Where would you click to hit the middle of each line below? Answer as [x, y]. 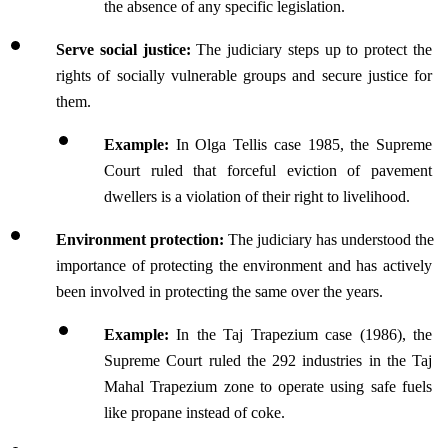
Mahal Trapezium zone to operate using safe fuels [268, 386]
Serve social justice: [126, 49]
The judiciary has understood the [329, 239]
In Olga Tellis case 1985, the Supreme [300, 144]
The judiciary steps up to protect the [314, 49]
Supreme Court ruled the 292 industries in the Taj [268, 360]
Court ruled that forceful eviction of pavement [268, 170]
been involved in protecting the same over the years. [219, 291]
